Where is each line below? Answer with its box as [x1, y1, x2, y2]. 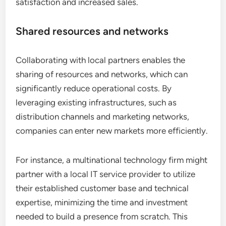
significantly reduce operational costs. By [16, 83, 172, 93]
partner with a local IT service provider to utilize [16, 168, 196, 179]
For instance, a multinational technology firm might [16, 154, 208, 165]
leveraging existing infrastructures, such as [16, 97, 177, 107]
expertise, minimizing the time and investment [16, 197, 188, 207]
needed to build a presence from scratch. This [16, 211, 188, 221]
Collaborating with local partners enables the [16, 54, 186, 65]
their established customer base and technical [16, 183, 189, 193]
